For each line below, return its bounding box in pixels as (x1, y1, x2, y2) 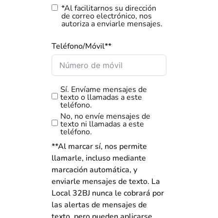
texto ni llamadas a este (60, 118, 144, 129)
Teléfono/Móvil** (52, 40, 111, 52)
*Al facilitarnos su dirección (61, 2, 156, 14)
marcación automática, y (52, 164, 137, 175)
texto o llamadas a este (60, 91, 142, 103)
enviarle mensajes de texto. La (52, 176, 160, 187)
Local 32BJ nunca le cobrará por (52, 187, 164, 199)
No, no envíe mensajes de (60, 110, 150, 122)
